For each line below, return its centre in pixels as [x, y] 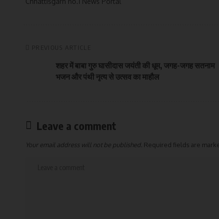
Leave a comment [77, 126]
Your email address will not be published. [84, 145]
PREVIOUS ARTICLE [61, 47]
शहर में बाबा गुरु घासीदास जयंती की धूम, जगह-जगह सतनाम [135, 66]
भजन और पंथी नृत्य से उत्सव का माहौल [108, 77]
